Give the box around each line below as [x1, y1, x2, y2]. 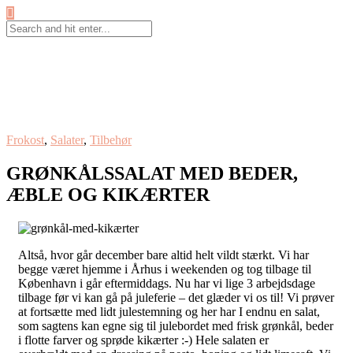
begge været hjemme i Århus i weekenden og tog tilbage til [18, 262, 311, 276]
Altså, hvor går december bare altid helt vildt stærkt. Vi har [18, 247, 309, 262]
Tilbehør [90, 132, 132, 147]
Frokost [6, 132, 44, 147]
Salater [50, 132, 84, 147]
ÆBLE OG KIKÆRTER [6, 184, 210, 205]
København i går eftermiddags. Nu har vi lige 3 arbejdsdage [18, 276, 315, 290]
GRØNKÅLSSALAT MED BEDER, [6, 162, 298, 184]
